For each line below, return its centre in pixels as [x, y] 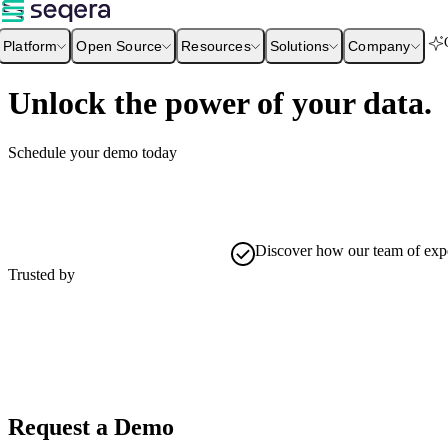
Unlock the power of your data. [220, 103]
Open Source [119, 45]
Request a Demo [91, 426]
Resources [216, 45]
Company [379, 45]
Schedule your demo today [92, 152]
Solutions [299, 45]
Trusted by [41, 274]
